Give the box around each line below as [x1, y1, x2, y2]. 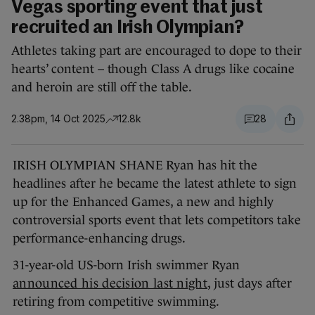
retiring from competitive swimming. [13, 295, 219, 309]
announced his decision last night [13, 276, 207, 291]
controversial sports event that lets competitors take [13, 213, 301, 228]
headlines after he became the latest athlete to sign [13, 176, 297, 191]
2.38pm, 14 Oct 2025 [11, 112, 105, 125]
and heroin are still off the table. [11, 80, 193, 95]
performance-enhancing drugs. [13, 231, 186, 246]
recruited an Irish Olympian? [11, 19, 244, 38]
